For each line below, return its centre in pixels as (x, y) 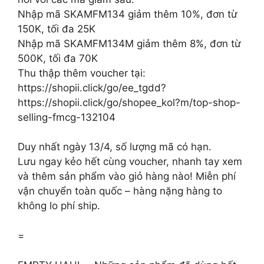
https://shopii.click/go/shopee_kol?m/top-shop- (129, 102)
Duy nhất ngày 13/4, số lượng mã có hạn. (115, 147)
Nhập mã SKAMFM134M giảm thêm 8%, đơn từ (129, 43)
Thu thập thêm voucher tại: (82, 73)
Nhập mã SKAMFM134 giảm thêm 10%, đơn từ (128, 14)
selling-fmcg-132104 (67, 117)
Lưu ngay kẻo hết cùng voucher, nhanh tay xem (130, 161)
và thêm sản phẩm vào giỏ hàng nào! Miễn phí (127, 176)
